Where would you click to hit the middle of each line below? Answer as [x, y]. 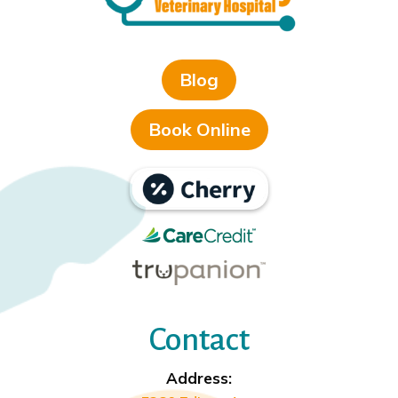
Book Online [199, 130]
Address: [199, 378]
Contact [199, 340]
